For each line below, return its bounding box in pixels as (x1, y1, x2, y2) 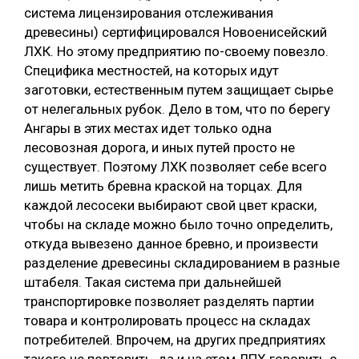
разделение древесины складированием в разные (24, 254, 340, 271)
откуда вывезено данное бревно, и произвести (24, 235, 318, 252)
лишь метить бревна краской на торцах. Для (24, 177, 302, 194)
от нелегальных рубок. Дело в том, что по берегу (24, 100, 330, 117)
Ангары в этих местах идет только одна (24, 119, 272, 136)
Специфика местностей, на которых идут (24, 62, 279, 79)
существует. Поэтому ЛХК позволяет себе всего (24, 158, 327, 175)
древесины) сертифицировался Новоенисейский (24, 23, 327, 40)
